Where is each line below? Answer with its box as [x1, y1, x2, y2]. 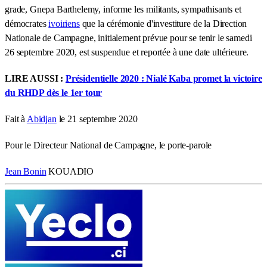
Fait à [5, 113, 27, 124]
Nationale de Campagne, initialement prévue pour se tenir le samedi [5, 32, 252, 43]
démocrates [5, 18, 49, 29]
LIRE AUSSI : [5, 73, 66, 83]
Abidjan [26, 113, 57, 124]
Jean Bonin [5, 166, 46, 176]
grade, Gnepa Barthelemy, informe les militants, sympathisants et [5, 4, 241, 14]
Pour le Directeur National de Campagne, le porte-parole [5, 139, 212, 150]
